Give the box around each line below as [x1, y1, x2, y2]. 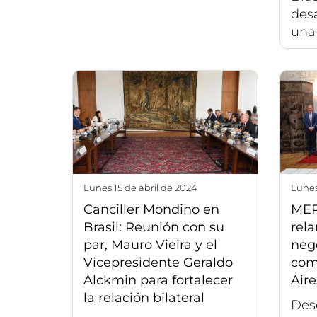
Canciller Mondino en [83, 202, 219, 218]
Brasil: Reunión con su [83, 219, 224, 236]
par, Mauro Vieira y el [83, 237, 217, 253]
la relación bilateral [83, 290, 204, 306]
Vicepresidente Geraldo [83, 255, 233, 271]
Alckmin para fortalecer [83, 272, 233, 289]
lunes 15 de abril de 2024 [89, 182, 197, 194]
